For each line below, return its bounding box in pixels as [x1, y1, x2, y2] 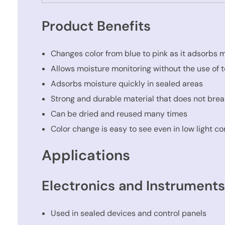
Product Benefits [42, 17, 151, 35]
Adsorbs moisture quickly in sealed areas [50, 78, 203, 89]
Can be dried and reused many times [50, 108, 187, 120]
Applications [42, 146, 131, 165]
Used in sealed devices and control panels [50, 207, 206, 218]
